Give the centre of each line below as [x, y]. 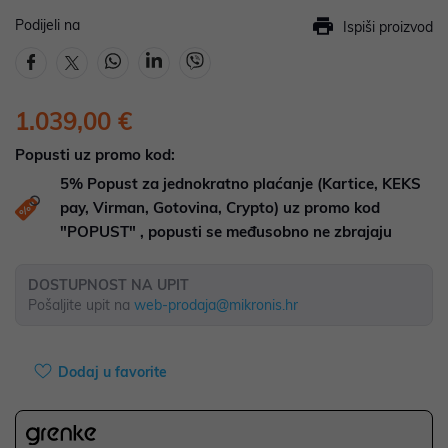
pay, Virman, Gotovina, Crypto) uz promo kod [220, 207]
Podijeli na [47, 25]
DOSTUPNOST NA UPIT [108, 285]
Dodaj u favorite [112, 372]
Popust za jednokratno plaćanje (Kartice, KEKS [254, 183]
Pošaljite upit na [81, 305]
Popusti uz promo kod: [95, 154]
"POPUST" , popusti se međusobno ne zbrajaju [226, 231]
